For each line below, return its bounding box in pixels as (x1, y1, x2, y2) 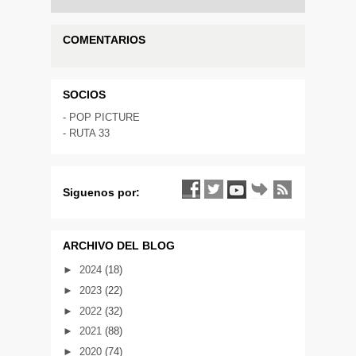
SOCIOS (63, 87, 106, 101)
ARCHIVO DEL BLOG (63, 238, 175, 252)
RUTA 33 (69, 126, 110, 139)
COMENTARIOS (63, 33, 145, 46)
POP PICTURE (69, 110, 140, 123)
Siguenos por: (63, 185, 140, 199)
